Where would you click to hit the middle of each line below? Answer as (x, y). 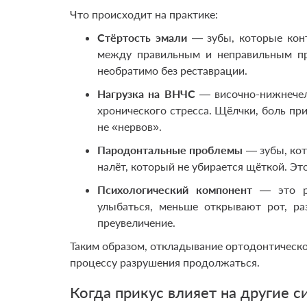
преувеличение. (136, 222)
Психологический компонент (175, 189)
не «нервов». (130, 126)
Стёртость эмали (142, 37)
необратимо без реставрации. (172, 70)
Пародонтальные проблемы (170, 150)
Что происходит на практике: (144, 14)
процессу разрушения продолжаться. (165, 262)
